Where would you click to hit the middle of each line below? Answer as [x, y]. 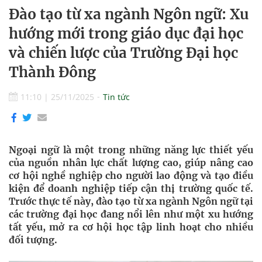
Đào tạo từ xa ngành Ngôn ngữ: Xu [129, 14]
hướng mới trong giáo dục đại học [126, 34]
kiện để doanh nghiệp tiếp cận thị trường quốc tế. [131, 188]
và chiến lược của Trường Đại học [123, 53]
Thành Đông [52, 72]
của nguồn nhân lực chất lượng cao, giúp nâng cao [131, 163]
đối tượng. [33, 240]
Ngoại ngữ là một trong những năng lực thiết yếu [131, 150]
